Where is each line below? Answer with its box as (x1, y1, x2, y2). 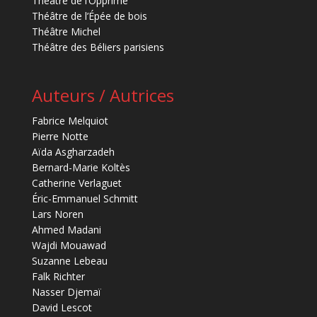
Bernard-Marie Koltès (31, 161, 130, 175)
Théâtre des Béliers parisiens (31, 40, 164, 54)
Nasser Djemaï (31, 285, 101, 299)
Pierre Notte (31, 129, 88, 144)
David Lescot (31, 301, 92, 315)
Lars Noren (31, 207, 83, 221)
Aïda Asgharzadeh (31, 145, 115, 159)
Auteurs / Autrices (31, 83, 174, 108)
